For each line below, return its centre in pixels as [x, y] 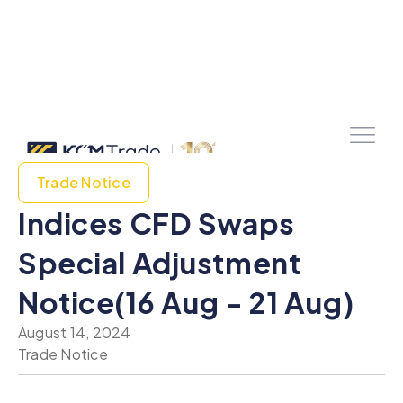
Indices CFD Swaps [157, 223]
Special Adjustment [160, 263]
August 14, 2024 [75, 332]
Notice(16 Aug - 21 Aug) [186, 302]
